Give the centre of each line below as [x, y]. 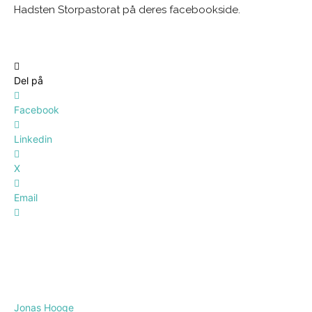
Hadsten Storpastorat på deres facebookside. [127, 9]
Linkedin [33, 139]
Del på [29, 80]
